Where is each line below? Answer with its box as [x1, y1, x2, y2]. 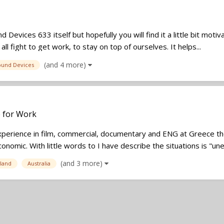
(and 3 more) [60, 158, 104, 168]
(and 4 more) [44, 59, 88, 69]
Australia [27, 159, 50, 167]
